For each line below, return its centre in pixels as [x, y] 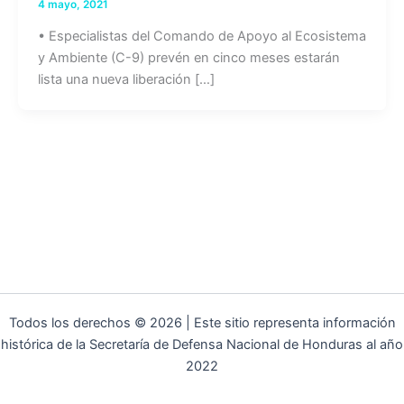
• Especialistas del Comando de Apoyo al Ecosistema [202, 36]
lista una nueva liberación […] [126, 79]
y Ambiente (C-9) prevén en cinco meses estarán [188, 57]
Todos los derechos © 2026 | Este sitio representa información [202, 323]
